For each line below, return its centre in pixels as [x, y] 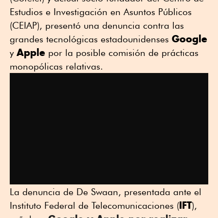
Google [190, 39]
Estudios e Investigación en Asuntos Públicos [101, 12]
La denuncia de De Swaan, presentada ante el [106, 191]
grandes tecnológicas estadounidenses [91, 39]
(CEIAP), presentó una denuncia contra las [97, 26]
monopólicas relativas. [56, 66]
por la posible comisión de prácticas [122, 53]
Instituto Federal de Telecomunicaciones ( [94, 205]
